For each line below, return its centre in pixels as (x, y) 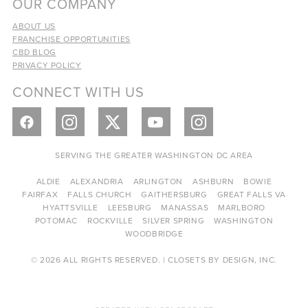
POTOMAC (56, 221)
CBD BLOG (34, 52)
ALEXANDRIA (97, 181)
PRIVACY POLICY (47, 65)
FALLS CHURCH (100, 195)
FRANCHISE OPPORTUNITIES (71, 39)
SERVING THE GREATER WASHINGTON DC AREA (154, 155)
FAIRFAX (40, 195)
